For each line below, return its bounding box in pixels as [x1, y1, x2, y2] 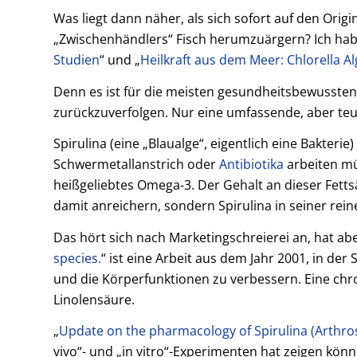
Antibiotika [219, 155, 284, 174]
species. [53, 249, 101, 267]
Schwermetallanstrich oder [53, 155, 219, 174]
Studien [53, 51, 100, 69]
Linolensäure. [53, 290, 135, 308]
